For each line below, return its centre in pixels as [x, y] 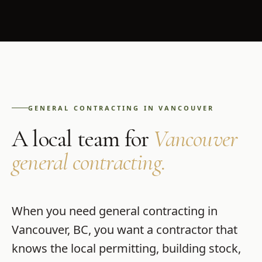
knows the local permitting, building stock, [126, 248]
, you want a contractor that [163, 229]
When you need [55, 211]
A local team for [83, 138]
